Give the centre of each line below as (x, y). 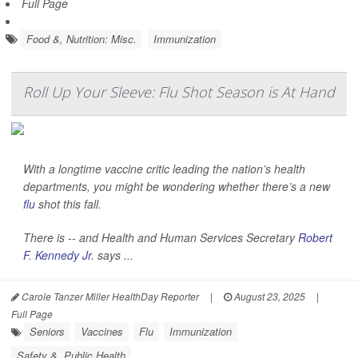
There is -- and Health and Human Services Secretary (161, 238)
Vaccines (102, 332)
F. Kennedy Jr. (59, 255)
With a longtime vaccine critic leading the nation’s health (164, 169)
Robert (315, 238)
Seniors (47, 332)
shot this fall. (68, 204)
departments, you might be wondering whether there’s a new (177, 187)
